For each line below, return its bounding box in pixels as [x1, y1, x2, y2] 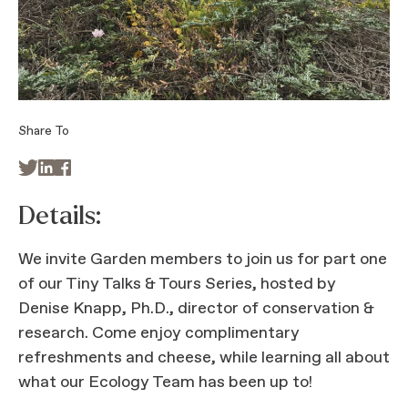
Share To [18, 123, 69, 139]
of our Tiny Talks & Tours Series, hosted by [18, 273, 336, 295]
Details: [18, 202, 101, 229]
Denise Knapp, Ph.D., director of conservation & [18, 298, 374, 320]
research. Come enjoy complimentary [18, 322, 300, 344]
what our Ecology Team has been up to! [18, 372, 312, 393]
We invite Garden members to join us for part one [18, 249, 387, 270]
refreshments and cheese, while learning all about [18, 347, 390, 369]
